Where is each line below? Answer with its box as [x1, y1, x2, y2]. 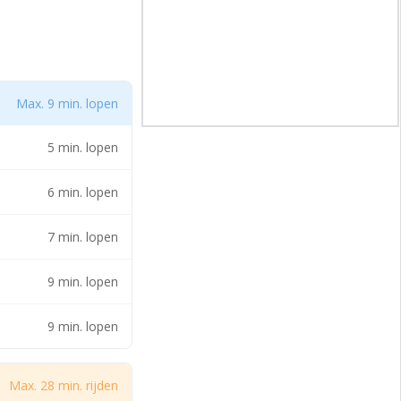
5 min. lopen [47, 139, 118, 156]
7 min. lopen [47, 228, 118, 245]
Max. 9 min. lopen [16, 95, 118, 112]
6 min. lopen [47, 183, 118, 200]
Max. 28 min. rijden [9, 377, 118, 394]
